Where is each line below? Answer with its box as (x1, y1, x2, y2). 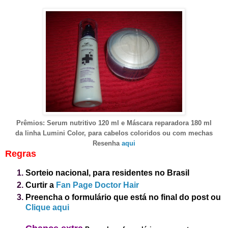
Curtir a (25, 180, 56, 189)
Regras (5, 148, 36, 159)
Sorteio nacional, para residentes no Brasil (25, 168, 191, 177)
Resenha (93, 139, 122, 147)
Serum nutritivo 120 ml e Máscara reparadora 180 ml (47, 119, 212, 127)
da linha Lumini (15, 129, 67, 137)
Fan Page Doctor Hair (56, 180, 139, 189)
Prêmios (16, 119, 43, 127)
